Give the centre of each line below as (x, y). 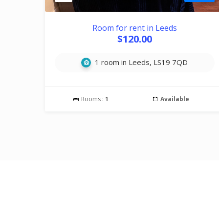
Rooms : (93, 99)
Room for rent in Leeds (134, 28)
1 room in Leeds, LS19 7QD (141, 62)
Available (175, 99)
